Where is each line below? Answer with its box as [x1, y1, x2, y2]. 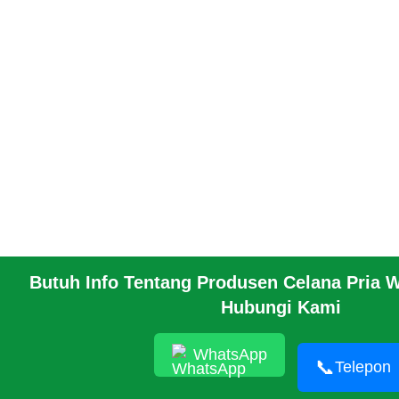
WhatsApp [192, 345, 267, 363]
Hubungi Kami [221, 297, 341, 317]
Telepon [334, 358, 391, 376]
